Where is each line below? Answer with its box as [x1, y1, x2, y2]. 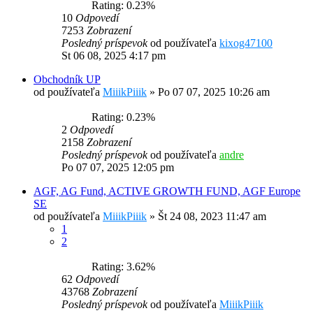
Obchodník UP [34, 73, 101, 86]
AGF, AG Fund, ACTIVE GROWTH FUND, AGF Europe [34, 185, 300, 198]
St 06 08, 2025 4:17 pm [61, 50, 166, 62]
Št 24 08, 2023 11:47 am [158, 210, 266, 223]
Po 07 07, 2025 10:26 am [158, 86, 270, 99]
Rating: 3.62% [86, 261, 155, 273]
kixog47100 [219, 37, 272, 50]
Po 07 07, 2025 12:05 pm [61, 161, 174, 174]
